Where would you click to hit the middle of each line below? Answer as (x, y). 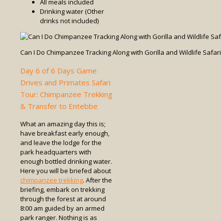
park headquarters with (56, 152)
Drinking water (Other (72, 12)
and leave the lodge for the (61, 143)
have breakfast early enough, (65, 133)
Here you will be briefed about (66, 171)
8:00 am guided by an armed (62, 208)
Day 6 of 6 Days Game (58, 71)
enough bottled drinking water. (66, 162)
